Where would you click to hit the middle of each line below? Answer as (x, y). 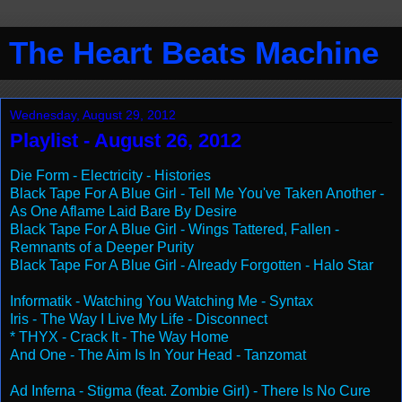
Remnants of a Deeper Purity (102, 247)
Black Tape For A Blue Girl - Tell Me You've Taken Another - (197, 193)
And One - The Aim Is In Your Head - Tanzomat (158, 354)
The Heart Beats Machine (194, 53)
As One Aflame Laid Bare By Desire (123, 211)
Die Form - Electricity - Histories (110, 175)
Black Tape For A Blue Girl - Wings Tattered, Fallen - (175, 229)
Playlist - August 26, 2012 (126, 140)
